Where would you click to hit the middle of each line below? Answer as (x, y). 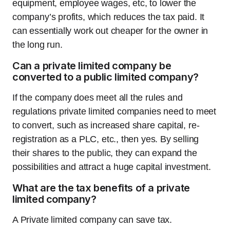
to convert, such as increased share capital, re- (106, 126)
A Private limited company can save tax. (92, 220)
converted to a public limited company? (106, 77)
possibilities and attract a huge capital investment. (112, 167)
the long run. (37, 45)
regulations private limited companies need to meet (114, 112)
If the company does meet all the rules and (98, 98)
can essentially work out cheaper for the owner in (110, 31)
